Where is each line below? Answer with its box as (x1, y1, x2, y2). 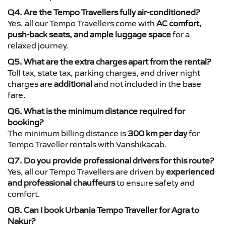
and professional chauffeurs (8, 177, 115, 188)
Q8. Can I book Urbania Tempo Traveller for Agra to (8, 204, 199, 215)
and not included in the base (92, 78, 201, 89)
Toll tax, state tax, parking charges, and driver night (8, 67, 200, 78)
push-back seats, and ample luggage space (8, 29, 171, 39)
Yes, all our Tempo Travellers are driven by (8, 166, 166, 177)
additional (54, 78, 92, 89)
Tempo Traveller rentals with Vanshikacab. (8, 139, 167, 149)
